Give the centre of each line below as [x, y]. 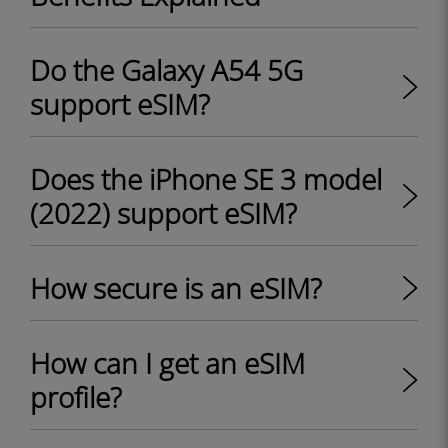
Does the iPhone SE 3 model [206, 179]
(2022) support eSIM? [163, 213]
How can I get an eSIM [167, 363]
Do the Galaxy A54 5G [166, 70]
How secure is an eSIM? [176, 288]
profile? [76, 397]
